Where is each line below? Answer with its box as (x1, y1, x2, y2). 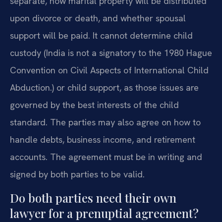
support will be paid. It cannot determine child (10, 30, 193, 42)
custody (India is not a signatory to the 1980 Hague (10, 47, 212, 59)
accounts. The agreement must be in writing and (10, 151, 202, 163)
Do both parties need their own (10, 189, 176, 206)
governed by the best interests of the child (10, 99, 179, 111)
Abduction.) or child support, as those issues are (10, 82, 199, 94)
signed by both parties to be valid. (10, 168, 145, 180)
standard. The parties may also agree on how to (10, 116, 201, 128)
